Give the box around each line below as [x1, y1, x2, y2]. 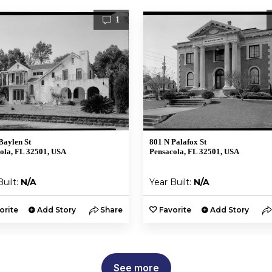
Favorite [159, 205, 191, 215]
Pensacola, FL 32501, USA [149, 147, 239, 157]
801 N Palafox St [149, 137, 206, 147]
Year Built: [149, 177, 194, 188]
